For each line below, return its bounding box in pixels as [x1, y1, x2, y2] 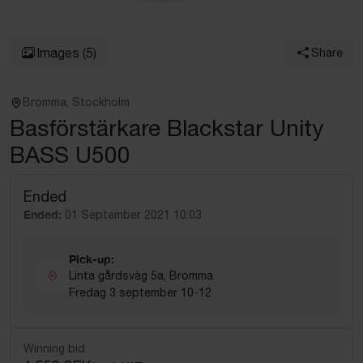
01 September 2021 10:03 [65, 208, 202, 221]
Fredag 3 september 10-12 [69, 286, 211, 299]
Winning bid [23, 342, 85, 355]
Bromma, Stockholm [23, 96, 130, 109]
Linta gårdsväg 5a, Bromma [69, 269, 213, 282]
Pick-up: [69, 252, 114, 266]
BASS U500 [10, 141, 130, 168]
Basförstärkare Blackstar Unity [10, 114, 323, 141]
